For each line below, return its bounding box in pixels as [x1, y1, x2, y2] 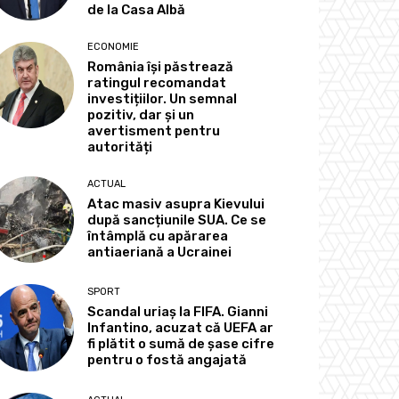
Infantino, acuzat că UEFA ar [87, 320, 274, 337]
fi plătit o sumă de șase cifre [87, 336, 275, 353]
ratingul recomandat [87, 75, 227, 92]
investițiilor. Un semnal [87, 91, 238, 108]
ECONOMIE [87, 41, 140, 53]
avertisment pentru [87, 123, 221, 140]
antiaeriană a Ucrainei [87, 244, 232, 261]
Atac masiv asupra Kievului [87, 196, 265, 213]
